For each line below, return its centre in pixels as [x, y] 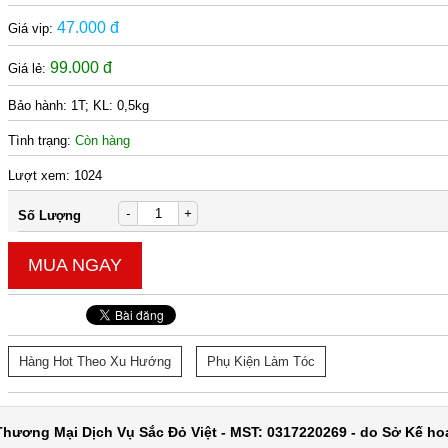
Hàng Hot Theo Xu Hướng [95, 361]
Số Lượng [50, 215]
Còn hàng [103, 140]
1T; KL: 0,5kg [110, 105]
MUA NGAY [75, 265]
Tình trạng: [42, 140]
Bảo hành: [40, 105]
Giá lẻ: [29, 68]
